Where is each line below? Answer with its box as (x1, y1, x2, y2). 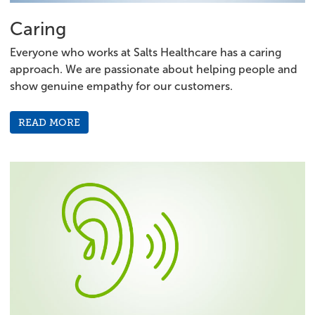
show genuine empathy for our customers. (10, 79, 233, 92)
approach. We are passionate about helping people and (10, 63, 297, 75)
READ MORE (18, 116, 80, 128)
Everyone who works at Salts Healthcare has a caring (10, 46, 281, 58)
